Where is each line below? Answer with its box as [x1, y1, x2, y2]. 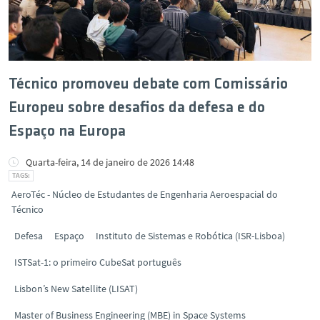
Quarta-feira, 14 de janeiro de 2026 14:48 [26, 155, 194, 169]
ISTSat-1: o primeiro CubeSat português [14, 255, 181, 269]
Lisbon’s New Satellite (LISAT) [14, 281, 138, 295]
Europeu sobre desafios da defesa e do [9, 99, 265, 116]
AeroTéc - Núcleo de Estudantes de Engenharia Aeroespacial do [11, 187, 278, 201]
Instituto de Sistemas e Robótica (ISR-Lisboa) [96, 229, 285, 242]
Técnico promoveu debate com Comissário [9, 76, 288, 93]
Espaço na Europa [9, 123, 126, 140]
